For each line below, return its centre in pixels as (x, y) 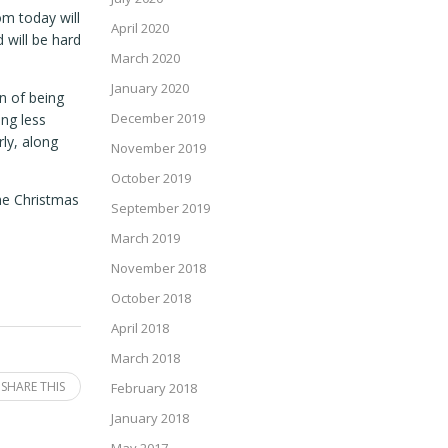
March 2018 (145, 358)
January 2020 (150, 88)
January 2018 (150, 418)
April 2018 (140, 328)
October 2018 (151, 298)
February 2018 (154, 388)
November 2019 (158, 148)
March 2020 (145, 58)
